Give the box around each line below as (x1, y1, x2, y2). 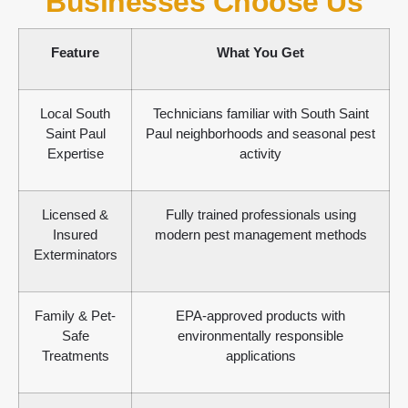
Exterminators (33, 247, 117, 263)
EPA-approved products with (176, 308, 345, 324)
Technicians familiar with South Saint (152, 106, 369, 122)
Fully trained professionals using (165, 207, 356, 223)
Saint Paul (45, 126, 106, 142)
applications (225, 348, 296, 364)
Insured (53, 227, 97, 243)
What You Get (217, 45, 304, 61)
